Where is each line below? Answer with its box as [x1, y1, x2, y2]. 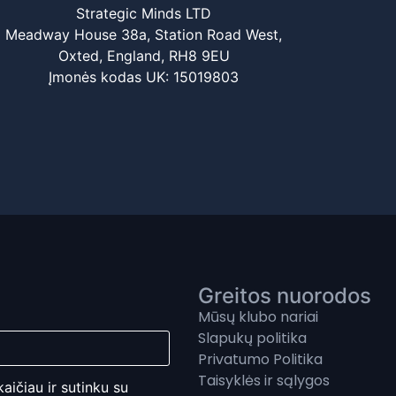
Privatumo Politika [198, 349, 323, 370]
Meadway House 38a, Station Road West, [5, 25, 283, 43]
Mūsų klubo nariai [198, 307, 318, 328]
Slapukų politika [198, 328, 307, 349]
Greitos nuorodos [198, 283, 371, 309]
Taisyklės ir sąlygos [198, 370, 330, 392]
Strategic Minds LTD [76, 4, 212, 22]
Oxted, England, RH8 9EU [57, 46, 230, 65]
